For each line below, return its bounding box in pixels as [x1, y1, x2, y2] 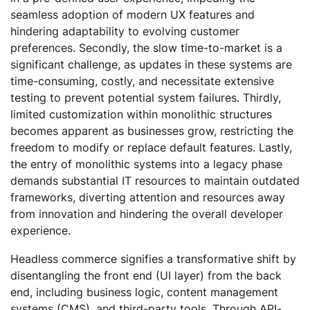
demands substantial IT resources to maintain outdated [10, 174, 300, 188]
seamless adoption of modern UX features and [10, 8, 255, 21]
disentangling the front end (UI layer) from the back [10, 268, 282, 282]
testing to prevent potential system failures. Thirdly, [10, 91, 281, 104]
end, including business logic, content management [10, 285, 278, 299]
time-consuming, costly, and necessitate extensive [10, 74, 274, 88]
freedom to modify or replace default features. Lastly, [10, 140, 292, 154]
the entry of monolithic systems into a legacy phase [10, 157, 282, 171]
